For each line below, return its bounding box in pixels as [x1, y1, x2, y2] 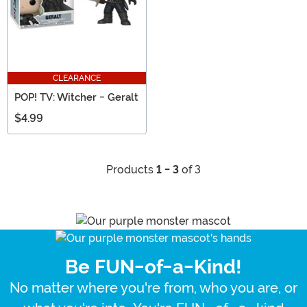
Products [106, 163, 156, 177]
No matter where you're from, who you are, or [10, 280, 297, 297]
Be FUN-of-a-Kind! [65, 256, 242, 279]
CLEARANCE [53, 73, 101, 84]
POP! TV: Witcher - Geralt [14, 91, 138, 104]
